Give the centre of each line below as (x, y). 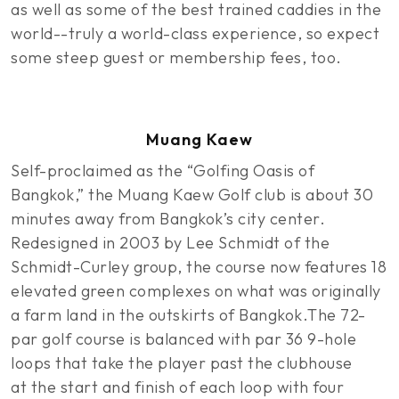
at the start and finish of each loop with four (177, 387)
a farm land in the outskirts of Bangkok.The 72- (188, 315)
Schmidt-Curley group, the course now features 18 (199, 267)
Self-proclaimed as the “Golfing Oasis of (163, 171)
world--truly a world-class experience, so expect (195, 33)
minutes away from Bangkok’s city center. (168, 219)
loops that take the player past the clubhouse (182, 363)
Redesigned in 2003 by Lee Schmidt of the (170, 243)
